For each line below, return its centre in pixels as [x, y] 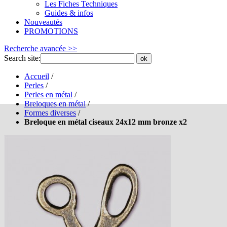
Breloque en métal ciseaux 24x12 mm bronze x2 [106, 122]
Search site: [22, 58]
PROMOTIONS [51, 31]
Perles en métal [48, 94]
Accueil [37, 76]
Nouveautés [43, 22]
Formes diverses [50, 113]
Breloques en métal [55, 104]
